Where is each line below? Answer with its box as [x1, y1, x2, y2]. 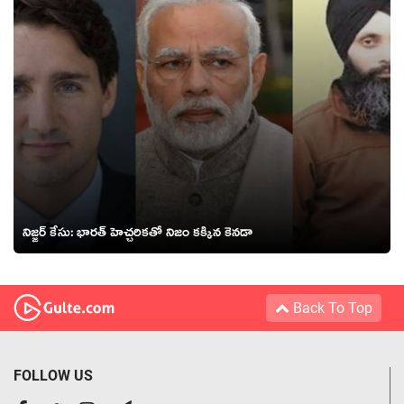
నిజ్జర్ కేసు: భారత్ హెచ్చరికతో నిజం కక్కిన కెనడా [23, 223, 252, 247]
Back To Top [289, 298, 372, 317]
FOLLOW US [14, 366, 93, 384]
